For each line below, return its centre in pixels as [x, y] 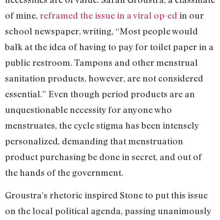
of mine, [22, 15]
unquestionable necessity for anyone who [88, 110]
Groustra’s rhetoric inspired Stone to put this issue [106, 195]
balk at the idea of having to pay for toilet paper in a [109, 47]
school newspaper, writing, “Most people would [101, 31]
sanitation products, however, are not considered [104, 78]
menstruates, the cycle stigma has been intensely [102, 125]
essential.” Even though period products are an [100, 94]
